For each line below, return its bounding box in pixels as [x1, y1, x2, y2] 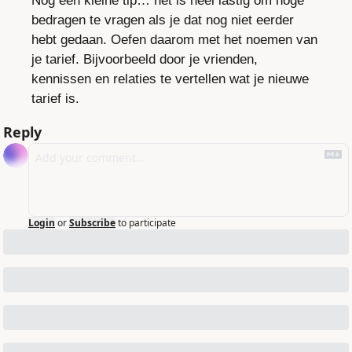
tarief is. [31, 91, 79, 107]
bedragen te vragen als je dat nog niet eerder [31, 13, 294, 28]
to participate [118, 216, 176, 230]
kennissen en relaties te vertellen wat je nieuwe [31, 71, 309, 87]
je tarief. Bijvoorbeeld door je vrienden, [31, 52, 258, 68]
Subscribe [69, 216, 115, 230]
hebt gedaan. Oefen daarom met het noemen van [31, 32, 317, 48]
